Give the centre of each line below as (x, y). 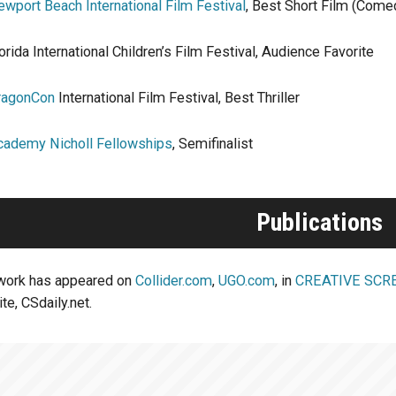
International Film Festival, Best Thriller (177, 98)
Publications (320, 223)
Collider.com (174, 281)
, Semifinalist (212, 144)
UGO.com (247, 281)
